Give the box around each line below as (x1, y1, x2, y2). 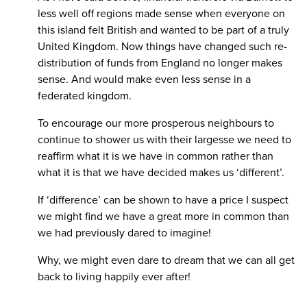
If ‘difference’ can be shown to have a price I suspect (38, 193, 288, 208)
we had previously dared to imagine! (38, 226, 211, 241)
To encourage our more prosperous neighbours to (38, 116, 274, 131)
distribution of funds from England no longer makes (38, 56, 282, 71)
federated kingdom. (38, 89, 132, 103)
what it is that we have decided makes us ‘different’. (38, 166, 284, 180)
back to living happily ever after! (38, 270, 191, 284)
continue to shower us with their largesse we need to (38, 133, 291, 147)
